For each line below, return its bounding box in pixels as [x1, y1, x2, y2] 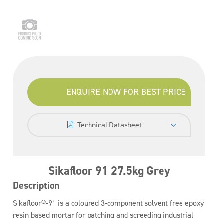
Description [13, 179, 60, 192]
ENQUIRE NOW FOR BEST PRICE [66, 86, 186, 98]
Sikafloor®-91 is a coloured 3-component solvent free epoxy [13, 198, 204, 208]
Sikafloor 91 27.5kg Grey [48, 163, 170, 179]
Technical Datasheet [77, 120, 142, 130]
